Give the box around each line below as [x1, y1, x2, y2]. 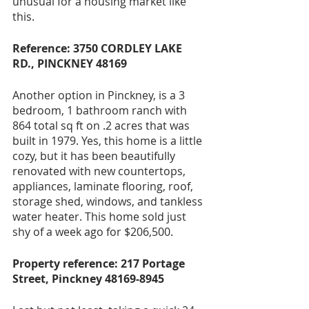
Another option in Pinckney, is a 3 [12, 87, 188, 103]
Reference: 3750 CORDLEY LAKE [12, 40, 185, 56]
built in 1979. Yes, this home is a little [12, 132, 205, 148]
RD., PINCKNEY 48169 [12, 55, 127, 71]
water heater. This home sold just [12, 208, 189, 224]
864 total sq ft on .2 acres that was [12, 117, 192, 133]
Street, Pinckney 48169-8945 [12, 270, 164, 286]
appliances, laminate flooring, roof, [12, 178, 196, 194]
